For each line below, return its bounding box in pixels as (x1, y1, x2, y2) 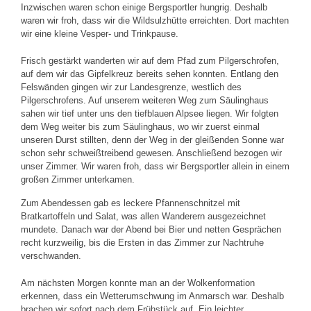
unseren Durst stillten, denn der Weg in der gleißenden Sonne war (21, 135, 284, 145)
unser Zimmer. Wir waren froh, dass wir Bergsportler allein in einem (21, 161, 289, 171)
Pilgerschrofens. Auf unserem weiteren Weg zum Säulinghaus (21, 95, 269, 106)
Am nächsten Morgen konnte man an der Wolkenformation (21, 278, 255, 288)
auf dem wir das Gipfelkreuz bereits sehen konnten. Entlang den (21, 69, 278, 79)
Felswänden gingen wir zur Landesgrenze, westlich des (21, 82, 242, 92)
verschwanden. (21, 251, 81, 261)
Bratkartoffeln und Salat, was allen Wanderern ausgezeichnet (21, 211, 266, 221)
